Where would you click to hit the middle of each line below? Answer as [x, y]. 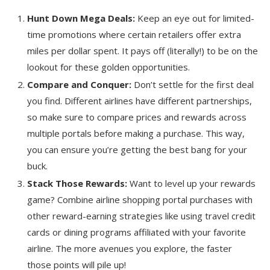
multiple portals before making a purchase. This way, [136, 133]
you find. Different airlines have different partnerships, [140, 100]
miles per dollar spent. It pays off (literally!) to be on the [143, 50]
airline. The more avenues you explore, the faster [130, 248]
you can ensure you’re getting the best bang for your [137, 149]
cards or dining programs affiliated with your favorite [137, 232]
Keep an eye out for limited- [195, 18]
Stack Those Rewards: [77, 183]
